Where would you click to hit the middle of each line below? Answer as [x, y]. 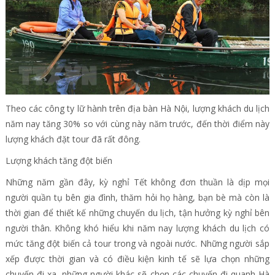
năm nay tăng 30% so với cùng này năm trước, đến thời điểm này [137, 124]
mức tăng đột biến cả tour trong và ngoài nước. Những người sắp [137, 244]
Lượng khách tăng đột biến [59, 161]
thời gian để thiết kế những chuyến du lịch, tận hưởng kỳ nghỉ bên [137, 213]
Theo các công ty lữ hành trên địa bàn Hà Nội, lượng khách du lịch [137, 109]
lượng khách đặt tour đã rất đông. [73, 139]
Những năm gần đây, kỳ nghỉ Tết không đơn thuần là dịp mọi [137, 182]
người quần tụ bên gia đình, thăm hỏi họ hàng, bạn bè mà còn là [137, 198]
